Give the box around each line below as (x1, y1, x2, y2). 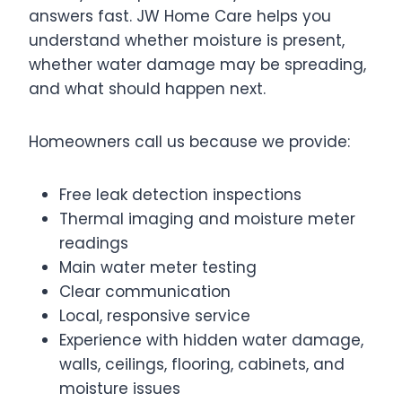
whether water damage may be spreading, (29, 54, 366, 75)
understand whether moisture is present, (29, 30, 345, 51)
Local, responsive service (59, 305, 250, 327)
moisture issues (59, 378, 180, 399)
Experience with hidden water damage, (59, 329, 363, 351)
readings (59, 232, 128, 254)
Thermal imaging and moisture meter (59, 208, 355, 230)
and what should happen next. (29, 78, 266, 100)
